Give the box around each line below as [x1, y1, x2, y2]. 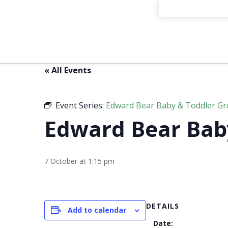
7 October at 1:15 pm [44, 156, 115, 166]
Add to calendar [68, 205, 126, 215]
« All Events [44, 65, 91, 76]
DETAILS [146, 201, 179, 211]
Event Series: [55, 100, 106, 111]
